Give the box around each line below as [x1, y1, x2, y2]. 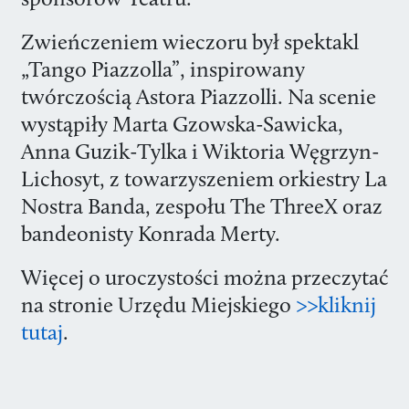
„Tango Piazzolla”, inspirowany [20, 56, 305, 82]
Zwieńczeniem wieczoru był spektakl [20, 28, 359, 55]
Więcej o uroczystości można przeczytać [20, 264, 389, 290]
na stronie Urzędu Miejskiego [20, 291, 291, 318]
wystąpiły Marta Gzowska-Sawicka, [20, 110, 343, 137]
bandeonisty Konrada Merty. [20, 220, 280, 246]
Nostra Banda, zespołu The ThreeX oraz [20, 193, 383, 219]
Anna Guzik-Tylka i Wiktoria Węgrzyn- [20, 138, 380, 164]
